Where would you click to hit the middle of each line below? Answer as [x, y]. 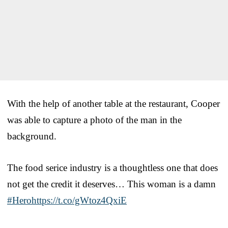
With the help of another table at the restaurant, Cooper [113, 103]
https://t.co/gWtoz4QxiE [79, 200]
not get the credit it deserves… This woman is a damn [111, 184]
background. [32, 136]
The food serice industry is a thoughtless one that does [112, 167]
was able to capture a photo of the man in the [94, 120]
